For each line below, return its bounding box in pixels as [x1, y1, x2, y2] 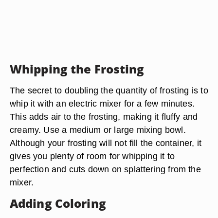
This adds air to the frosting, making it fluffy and [10, 111, 198, 122]
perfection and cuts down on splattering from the [10, 164, 201, 174]
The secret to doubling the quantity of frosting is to [10, 85, 208, 95]
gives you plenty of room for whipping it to [10, 151, 175, 161]
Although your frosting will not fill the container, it [10, 138, 201, 148]
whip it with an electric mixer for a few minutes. [10, 98, 195, 109]
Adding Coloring [10, 195, 106, 211]
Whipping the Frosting [10, 61, 145, 77]
